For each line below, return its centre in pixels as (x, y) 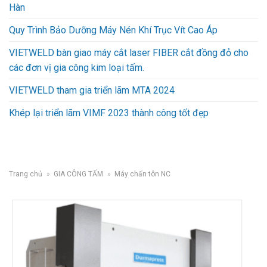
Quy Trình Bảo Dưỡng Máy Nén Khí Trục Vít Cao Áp (113, 30)
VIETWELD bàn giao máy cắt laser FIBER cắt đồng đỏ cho (129, 53)
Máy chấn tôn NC (143, 174)
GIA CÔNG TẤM (79, 174)
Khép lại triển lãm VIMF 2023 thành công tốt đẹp (109, 113)
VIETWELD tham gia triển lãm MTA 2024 (92, 90)
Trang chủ (26, 174)
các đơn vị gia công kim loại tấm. (77, 68)
